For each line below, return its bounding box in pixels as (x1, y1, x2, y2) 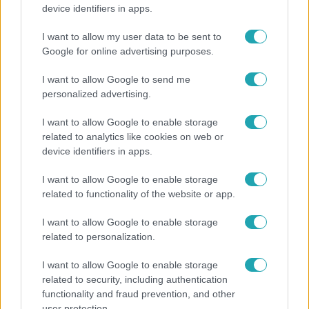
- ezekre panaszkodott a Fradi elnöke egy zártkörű (10, 9, 295, 22)
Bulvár (16, 219, 41, 228)
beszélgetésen (10, 24, 94, 37)
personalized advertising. (42, 88, 151, 99)
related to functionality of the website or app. (42, 188, 235, 199)
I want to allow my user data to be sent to (42, 31, 221, 42)
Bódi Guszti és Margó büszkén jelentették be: (10, 244, 264, 257)
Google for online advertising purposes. (42, 46, 214, 57)
